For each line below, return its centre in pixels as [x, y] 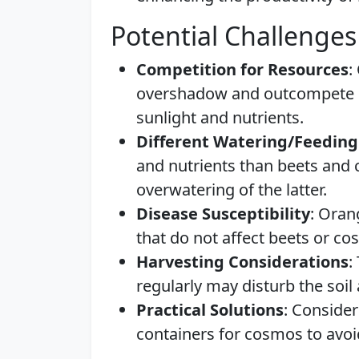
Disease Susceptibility [223, 214]
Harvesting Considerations [242, 262]
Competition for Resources [242, 69]
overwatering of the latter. [232, 190]
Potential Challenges [234, 36]
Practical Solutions [210, 310]
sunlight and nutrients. [220, 117]
